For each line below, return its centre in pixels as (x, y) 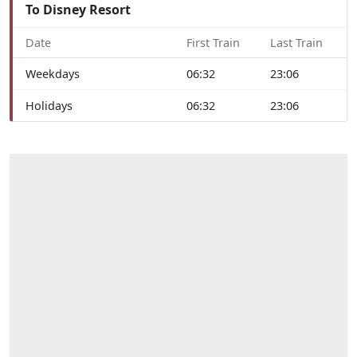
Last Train (296, 42)
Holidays (49, 105)
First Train (213, 42)
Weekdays (53, 73)
